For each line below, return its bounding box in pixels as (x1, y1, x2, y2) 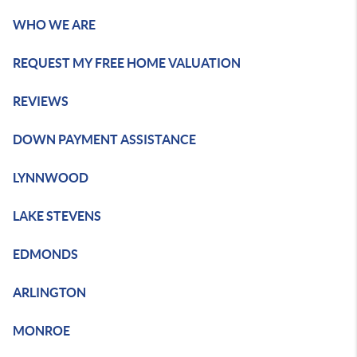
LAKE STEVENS (13, 209, 101, 223)
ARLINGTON (13, 285, 86, 300)
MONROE (13, 324, 70, 338)
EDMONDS (13, 247, 78, 261)
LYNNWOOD (13, 171, 88, 185)
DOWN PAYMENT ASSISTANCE (13, 132, 196, 147)
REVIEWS (13, 94, 69, 108)
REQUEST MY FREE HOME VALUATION (13, 56, 241, 70)
